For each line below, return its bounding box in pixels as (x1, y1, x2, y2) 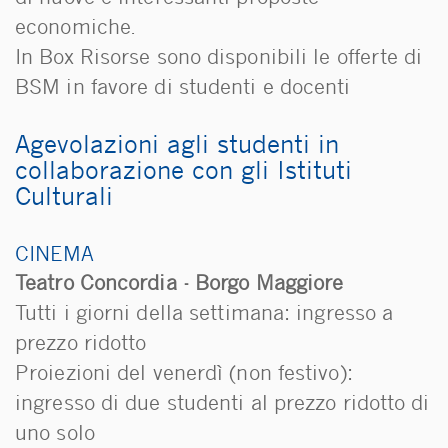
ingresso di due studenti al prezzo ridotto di (15, 395, 430, 414)
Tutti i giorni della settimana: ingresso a (15, 305, 394, 324)
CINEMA (15, 246, 94, 265)
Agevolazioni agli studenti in (15, 135, 339, 158)
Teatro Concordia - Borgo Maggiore (15, 275, 344, 294)
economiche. (15, 19, 137, 38)
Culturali (15, 187, 113, 210)
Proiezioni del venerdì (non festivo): (15, 365, 353, 384)
